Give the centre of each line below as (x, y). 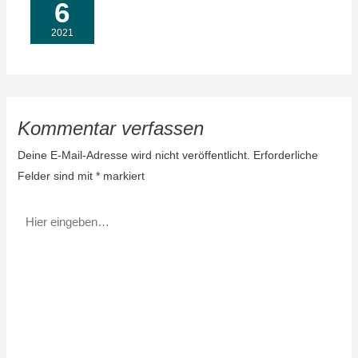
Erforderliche (285, 155)
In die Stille (62, 20)
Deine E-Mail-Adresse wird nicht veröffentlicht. (133, 155)
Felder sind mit (56, 176)
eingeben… (46, 234)
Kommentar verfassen (110, 129)
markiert (122, 176)
